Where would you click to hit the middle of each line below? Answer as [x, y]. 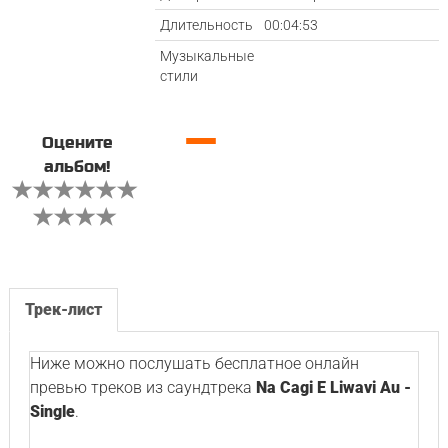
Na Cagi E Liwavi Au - [333, 387]
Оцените [77, 143]
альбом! [77, 167]
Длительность [207, 25]
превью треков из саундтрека [142, 387]
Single [52, 411]
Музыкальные [207, 56]
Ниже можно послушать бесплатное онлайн [194, 363]
